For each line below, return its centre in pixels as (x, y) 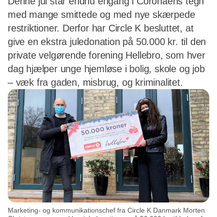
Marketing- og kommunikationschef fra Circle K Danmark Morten (106, 210)
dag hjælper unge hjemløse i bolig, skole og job (106, 69)
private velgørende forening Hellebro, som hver (107, 55)
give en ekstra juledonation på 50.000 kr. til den (107, 42)
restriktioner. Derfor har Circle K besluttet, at (101, 28)
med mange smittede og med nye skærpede (101, 15)
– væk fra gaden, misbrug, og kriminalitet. (95, 82)
